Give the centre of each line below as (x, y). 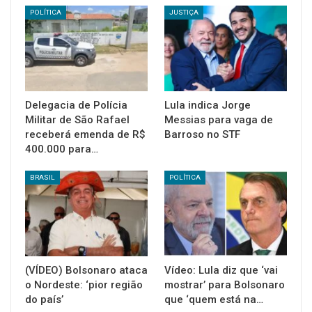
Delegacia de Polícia (76, 105)
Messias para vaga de (219, 119)
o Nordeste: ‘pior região (84, 284)
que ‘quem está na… (214, 299)
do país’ (44, 299)
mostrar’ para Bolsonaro (225, 284)
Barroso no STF (202, 134)
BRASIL (42, 177)
